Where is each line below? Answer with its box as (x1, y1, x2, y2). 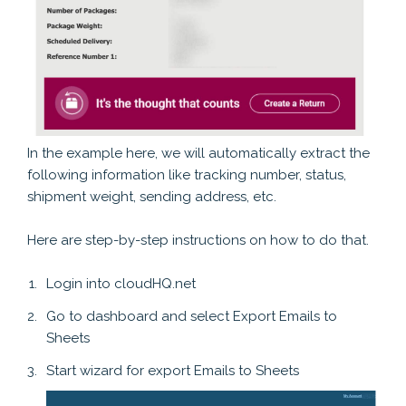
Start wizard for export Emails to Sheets (46, 362, 299, 380)
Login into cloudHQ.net (46, 275, 196, 293)
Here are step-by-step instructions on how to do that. (27, 232, 369, 249)
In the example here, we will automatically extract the (27, 145, 370, 162)
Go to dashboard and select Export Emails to (46, 308, 337, 325)
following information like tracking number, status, (27, 167, 346, 184)
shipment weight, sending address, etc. (27, 188, 276, 206)
